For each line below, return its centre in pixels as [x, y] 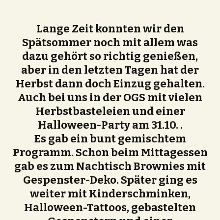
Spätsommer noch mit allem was [110, 42]
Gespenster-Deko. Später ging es [110, 180]
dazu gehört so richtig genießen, [110, 56]
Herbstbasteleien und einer [110, 111]
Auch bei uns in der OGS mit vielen [110, 97]
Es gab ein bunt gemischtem [110, 138]
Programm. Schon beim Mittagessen [110, 152]
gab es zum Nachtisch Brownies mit [110, 166]
